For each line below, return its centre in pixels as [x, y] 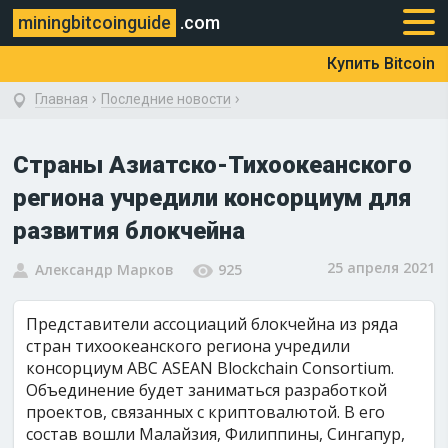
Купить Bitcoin [380, 63]
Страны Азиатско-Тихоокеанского [213, 165]
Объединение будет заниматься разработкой [207, 390]
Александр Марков [105, 269]
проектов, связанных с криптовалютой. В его [206, 412]
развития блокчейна [129, 231]
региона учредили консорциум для [212, 198]
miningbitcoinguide [95, 22]
